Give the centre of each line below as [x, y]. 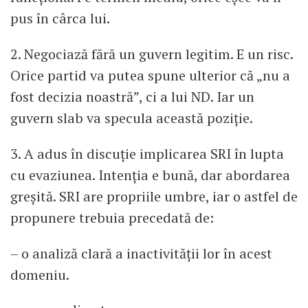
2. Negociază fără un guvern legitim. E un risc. [152, 54]
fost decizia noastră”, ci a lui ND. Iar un [132, 97]
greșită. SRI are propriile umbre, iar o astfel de [154, 196]
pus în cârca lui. [60, 19]
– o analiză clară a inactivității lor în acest [141, 253]
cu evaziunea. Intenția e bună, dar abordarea [150, 175]
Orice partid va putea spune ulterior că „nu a [150, 76]
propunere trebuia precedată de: [112, 217]
